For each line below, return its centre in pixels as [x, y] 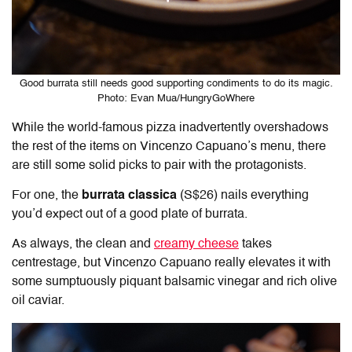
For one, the [47, 196]
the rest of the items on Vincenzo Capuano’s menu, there [169, 147]
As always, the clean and [83, 245]
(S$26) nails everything [243, 196]
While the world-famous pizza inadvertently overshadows [170, 128]
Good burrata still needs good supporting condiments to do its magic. [176, 84]
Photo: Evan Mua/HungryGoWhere [176, 99]
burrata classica [129, 196]
